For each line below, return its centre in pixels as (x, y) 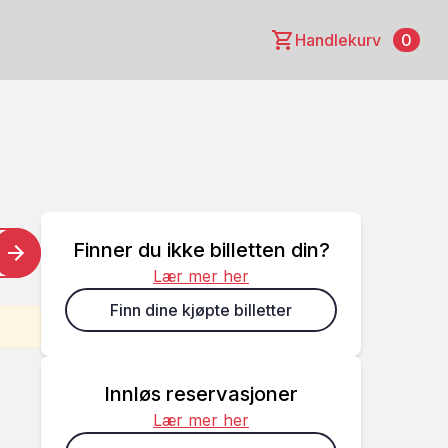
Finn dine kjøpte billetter (201, 310)
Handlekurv (340, 40)
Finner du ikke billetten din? (201, 250)
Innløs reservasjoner (201, 394)
